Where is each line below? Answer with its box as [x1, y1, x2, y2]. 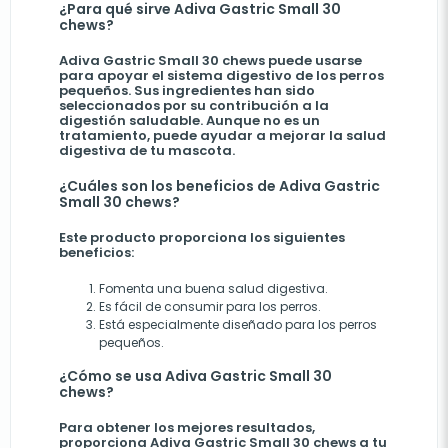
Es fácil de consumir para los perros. [99, 298, 321, 315]
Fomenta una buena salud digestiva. [99, 280, 328, 297]
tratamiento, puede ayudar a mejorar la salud [59, 126, 386, 145]
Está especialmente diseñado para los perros [99, 316, 377, 333]
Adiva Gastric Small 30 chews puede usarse [59, 51, 362, 70]
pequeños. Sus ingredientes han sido [59, 81, 315, 100]
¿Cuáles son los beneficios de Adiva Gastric [59, 176, 380, 196]
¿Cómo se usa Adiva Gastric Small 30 [59, 366, 332, 386]
